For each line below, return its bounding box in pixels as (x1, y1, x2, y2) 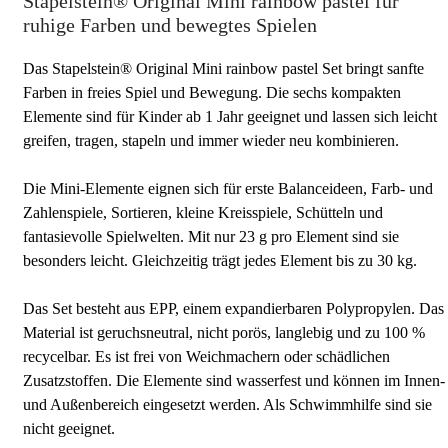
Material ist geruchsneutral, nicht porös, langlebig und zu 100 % (23, 324, 425, 341)
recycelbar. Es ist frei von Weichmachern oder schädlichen (23, 348, 390, 365)
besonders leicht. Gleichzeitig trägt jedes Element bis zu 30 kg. (23, 252, 417, 269)
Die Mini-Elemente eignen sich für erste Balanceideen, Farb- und (23, 180, 433, 197)
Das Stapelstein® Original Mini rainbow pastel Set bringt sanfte (23, 60, 424, 77)
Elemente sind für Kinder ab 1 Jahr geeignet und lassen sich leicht (23, 108, 437, 125)
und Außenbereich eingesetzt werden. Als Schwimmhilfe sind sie (23, 396, 432, 413)
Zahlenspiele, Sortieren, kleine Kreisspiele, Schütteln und (23, 204, 383, 221)
